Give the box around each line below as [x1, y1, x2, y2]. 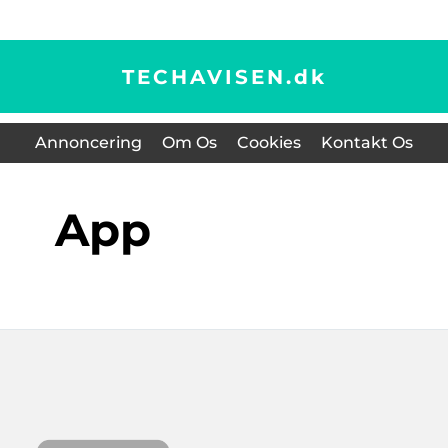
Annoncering [35, 133, 142, 152]
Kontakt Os [321, 133, 413, 152]
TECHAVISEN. [121, 64, 294, 89]
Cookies [237, 133, 301, 152]
